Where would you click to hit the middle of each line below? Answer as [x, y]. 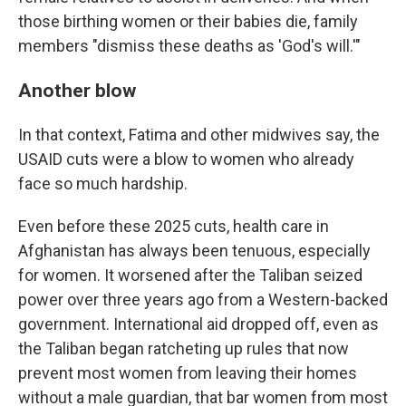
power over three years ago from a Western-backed [203, 300]
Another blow [77, 90]
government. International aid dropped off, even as [198, 324]
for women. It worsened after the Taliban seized [190, 275]
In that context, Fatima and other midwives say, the [199, 135]
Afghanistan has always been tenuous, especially [194, 251]
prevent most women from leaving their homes [188, 373]
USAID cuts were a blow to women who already [186, 159]
